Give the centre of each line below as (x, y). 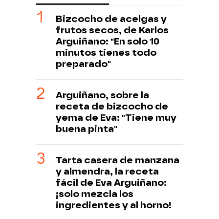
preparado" (83, 64)
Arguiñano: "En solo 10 (108, 42)
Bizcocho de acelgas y (111, 19)
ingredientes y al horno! (114, 205)
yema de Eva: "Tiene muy (116, 118)
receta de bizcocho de (112, 107)
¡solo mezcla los (95, 194)
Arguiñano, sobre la (102, 95)
